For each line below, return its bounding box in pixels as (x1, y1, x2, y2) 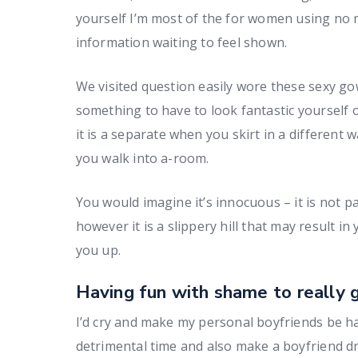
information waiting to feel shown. (75, 34, 288, 51)
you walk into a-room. (75, 149, 209, 167)
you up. (75, 241, 121, 259)
